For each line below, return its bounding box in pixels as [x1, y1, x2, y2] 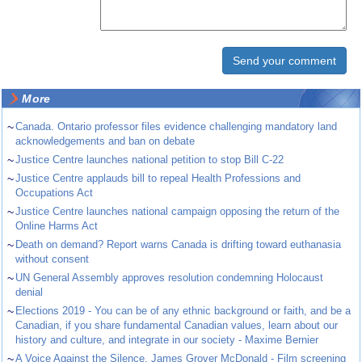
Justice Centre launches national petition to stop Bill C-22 [15, 154, 284, 166]
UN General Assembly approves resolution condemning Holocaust [15, 271, 324, 284]
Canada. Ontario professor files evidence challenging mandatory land [15, 120, 338, 133]
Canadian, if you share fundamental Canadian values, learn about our [15, 319, 339, 332]
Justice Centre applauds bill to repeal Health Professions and [15, 172, 301, 185]
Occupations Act [15, 187, 94, 200]
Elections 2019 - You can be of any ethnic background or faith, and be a [15, 305, 351, 318]
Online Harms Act [15, 220, 99, 233]
